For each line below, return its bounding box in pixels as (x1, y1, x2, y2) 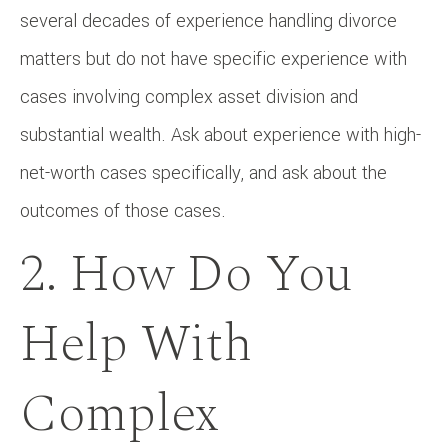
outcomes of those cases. (20, 197, 226, 224)
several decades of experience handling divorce (20, 7, 397, 34)
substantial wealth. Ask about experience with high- (20, 121, 421, 148)
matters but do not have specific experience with (20, 45, 407, 72)
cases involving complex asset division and (20, 83, 358, 110)
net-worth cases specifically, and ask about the (20, 159, 387, 186)
